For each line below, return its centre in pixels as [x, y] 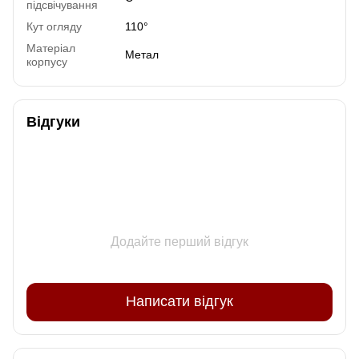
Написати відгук [179, 302]
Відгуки [53, 121]
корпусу [47, 61]
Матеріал [51, 48]
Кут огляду [54, 26]
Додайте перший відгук [179, 241]
